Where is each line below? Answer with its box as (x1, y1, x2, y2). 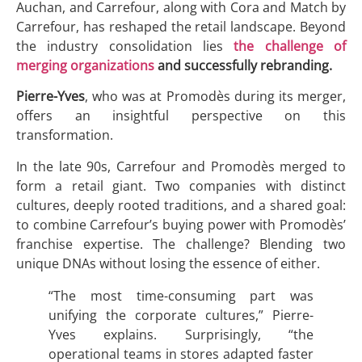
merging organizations (16, 56, 154, 74)
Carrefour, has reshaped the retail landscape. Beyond (16, 17, 346, 36)
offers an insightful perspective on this (16, 107, 346, 125)
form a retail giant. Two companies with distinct (16, 176, 346, 195)
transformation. (16, 126, 113, 145)
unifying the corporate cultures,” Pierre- (48, 305, 314, 324)
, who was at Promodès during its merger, (85, 87, 346, 106)
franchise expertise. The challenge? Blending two (16, 234, 346, 253)
